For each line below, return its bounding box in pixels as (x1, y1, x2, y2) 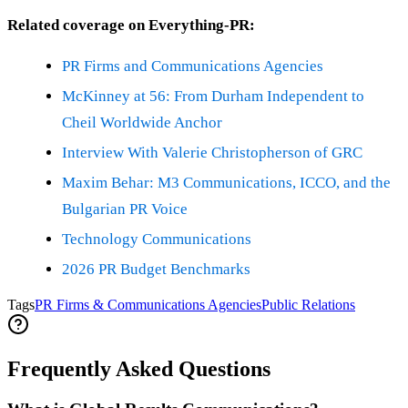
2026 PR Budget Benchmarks (62, 260, 250, 279)
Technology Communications (62, 230, 251, 249)
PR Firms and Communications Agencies (62, 57, 323, 76)
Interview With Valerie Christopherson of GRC (62, 144, 362, 162)
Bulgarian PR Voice (62, 200, 188, 219)
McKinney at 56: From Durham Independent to (62, 87, 364, 106)
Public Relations (261, 297, 355, 313)
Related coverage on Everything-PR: (7, 16, 255, 35)
